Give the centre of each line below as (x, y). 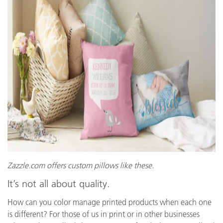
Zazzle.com (26, 165)
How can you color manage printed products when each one (110, 202)
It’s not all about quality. (59, 184)
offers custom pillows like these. (99, 165)
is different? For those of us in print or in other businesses (104, 214)
